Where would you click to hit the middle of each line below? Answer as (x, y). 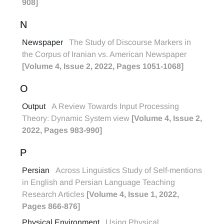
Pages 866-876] (51, 206)
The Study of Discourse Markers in (130, 42)
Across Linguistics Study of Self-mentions (129, 170)
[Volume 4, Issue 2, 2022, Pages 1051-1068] (103, 66)
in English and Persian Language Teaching (98, 182)
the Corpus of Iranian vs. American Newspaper (104, 54)
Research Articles (54, 194)
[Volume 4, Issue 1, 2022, (133, 194)
